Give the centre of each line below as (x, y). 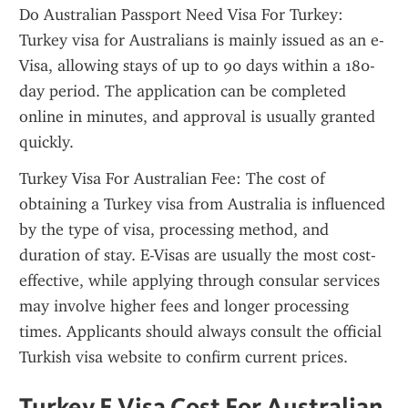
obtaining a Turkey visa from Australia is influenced (202, 204)
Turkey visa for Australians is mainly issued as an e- (202, 40)
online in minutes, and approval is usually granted (197, 117)
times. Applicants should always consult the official (200, 331)
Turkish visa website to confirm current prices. (184, 357)
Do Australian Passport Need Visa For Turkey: (181, 15)
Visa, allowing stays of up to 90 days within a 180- (197, 66)
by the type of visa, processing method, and (174, 229)
